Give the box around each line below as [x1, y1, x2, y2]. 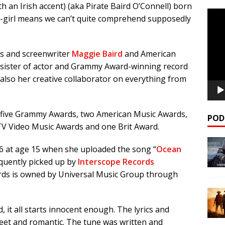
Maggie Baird [72, 48, 123, 59]
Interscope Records [78, 156, 154, 167]
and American [123, 48, 176, 59]
